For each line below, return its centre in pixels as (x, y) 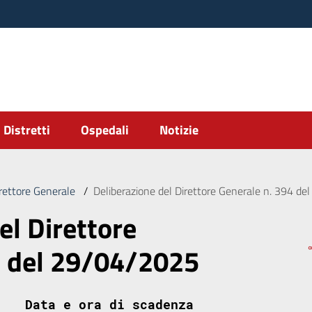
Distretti (27, 130)
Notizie (179, 130)
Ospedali (105, 130)
